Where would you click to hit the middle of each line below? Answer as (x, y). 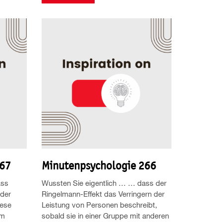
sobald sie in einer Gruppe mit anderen (105, 215)
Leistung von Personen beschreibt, (99, 204)
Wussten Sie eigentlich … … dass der (104, 183)
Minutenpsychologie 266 (99, 165)
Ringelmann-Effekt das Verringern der (103, 194)
